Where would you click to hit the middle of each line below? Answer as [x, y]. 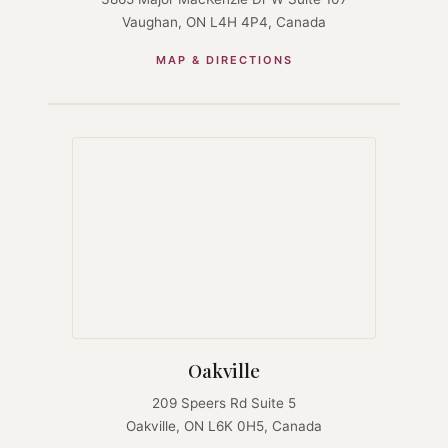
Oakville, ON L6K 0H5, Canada [224, 425]
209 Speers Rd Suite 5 [224, 402]
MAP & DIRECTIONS [224, 59]
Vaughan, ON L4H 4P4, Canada [224, 21]
